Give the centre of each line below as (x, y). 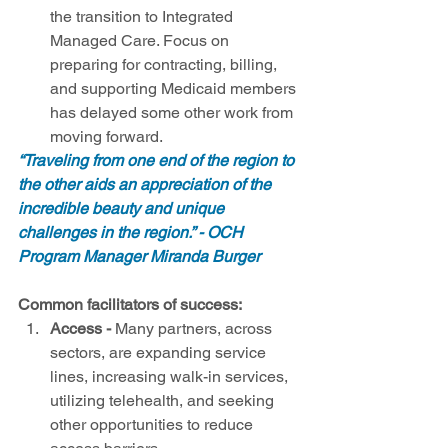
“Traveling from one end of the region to (158, 161)
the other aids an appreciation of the (146, 185)
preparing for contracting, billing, (165, 65)
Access (76, 329)
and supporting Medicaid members (175, 89)
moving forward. (110, 137)
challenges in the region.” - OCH (132, 233)
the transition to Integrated (143, 17)
